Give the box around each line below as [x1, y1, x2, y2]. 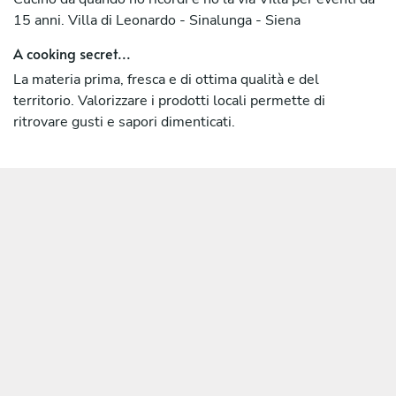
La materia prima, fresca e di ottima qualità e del [13, 69, 319, 89]
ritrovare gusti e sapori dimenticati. [13, 111, 235, 132]
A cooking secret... [13, 42, 131, 63]
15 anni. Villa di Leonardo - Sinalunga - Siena [13, 10, 301, 30]
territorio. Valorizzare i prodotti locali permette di [13, 90, 325, 110]
